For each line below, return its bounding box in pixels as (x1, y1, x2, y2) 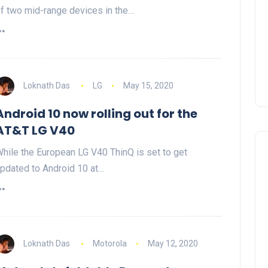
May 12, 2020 (147, 239, 198, 249)
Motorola (92, 239, 127, 249)
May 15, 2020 (123, 81, 173, 91)
